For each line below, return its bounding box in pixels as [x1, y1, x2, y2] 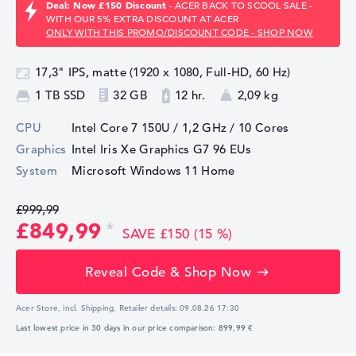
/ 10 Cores [226, 120, 289, 136]
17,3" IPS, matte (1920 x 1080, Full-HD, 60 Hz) [35, 64, 291, 80]
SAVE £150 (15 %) [122, 226, 233, 243]
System [16, 163, 57, 179]
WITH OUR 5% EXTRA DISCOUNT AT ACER [46, 12, 239, 25]
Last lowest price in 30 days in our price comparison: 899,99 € [16, 323, 253, 334]
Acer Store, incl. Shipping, [16, 303, 117, 314]
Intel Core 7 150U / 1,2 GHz [72, 120, 227, 136]
